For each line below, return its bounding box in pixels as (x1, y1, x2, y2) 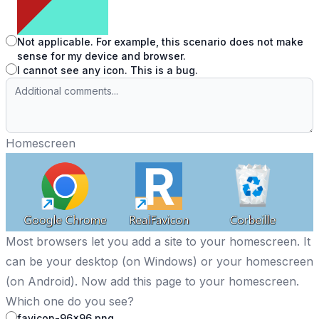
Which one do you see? (6, 293, 134, 308)
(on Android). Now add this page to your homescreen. (6, 273, 299, 288)
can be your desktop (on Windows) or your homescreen (6, 253, 313, 268)
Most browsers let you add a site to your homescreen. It (6, 234, 310, 249)
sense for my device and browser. (17, 50, 186, 63)
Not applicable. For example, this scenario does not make (17, 36, 303, 48)
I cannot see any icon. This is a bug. (17, 64, 198, 77)
